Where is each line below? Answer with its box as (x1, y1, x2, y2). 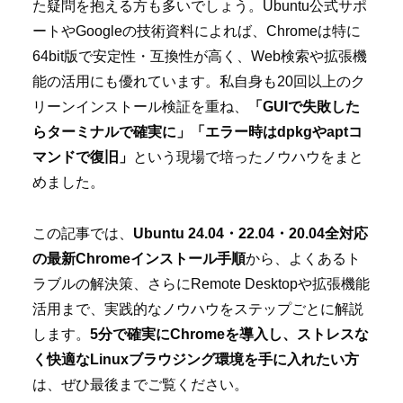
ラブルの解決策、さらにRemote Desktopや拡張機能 (32, 276, 370, 292)
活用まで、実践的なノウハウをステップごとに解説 (32, 301, 363, 318)
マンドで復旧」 (32, 149, 133, 166)
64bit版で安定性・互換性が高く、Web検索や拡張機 (32, 49, 367, 65)
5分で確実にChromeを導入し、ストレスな (90, 327, 369, 343)
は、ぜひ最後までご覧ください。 (32, 377, 248, 393)
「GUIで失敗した (248, 99, 360, 115)
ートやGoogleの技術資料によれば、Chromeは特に (32, 23, 361, 40)
